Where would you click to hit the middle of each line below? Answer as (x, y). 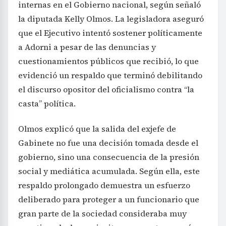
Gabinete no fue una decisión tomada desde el (108, 143)
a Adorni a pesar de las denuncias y (87, 47)
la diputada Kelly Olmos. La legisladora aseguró (111, 19)
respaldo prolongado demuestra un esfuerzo (104, 185)
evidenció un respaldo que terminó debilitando (110, 75)
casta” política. (47, 104)
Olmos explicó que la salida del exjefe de (97, 129)
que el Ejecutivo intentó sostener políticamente (110, 33)
